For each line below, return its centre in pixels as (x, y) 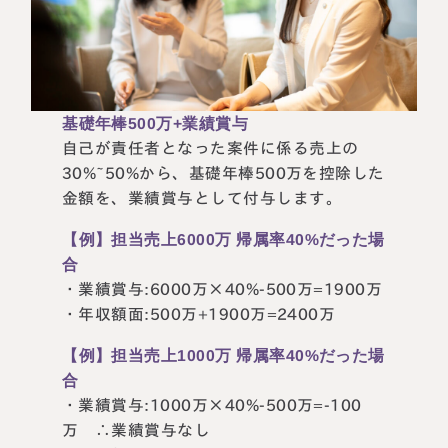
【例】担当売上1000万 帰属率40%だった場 (224, 355)
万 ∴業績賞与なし (136, 429)
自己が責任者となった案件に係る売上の (210, 148)
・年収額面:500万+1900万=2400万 (199, 313)
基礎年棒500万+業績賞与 (155, 123)
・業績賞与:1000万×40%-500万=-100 (212, 404)
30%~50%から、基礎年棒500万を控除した (224, 173)
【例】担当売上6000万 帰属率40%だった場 (224, 239)
